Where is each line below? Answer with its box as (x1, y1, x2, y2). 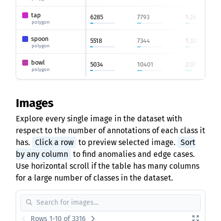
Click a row (35, 138, 74, 147)
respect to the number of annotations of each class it (16, 126, 205, 135)
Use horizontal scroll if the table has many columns (16, 161, 199, 171)
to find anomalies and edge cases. (71, 149, 195, 159)
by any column (16, 149, 68, 159)
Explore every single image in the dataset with (16, 114, 182, 123)
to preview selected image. (76, 138, 178, 147)
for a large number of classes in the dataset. (16, 173, 173, 183)
